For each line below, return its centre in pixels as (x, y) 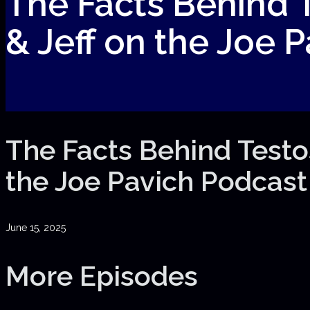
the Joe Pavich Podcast (156, 181)
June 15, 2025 (36, 228)
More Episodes (102, 275)
